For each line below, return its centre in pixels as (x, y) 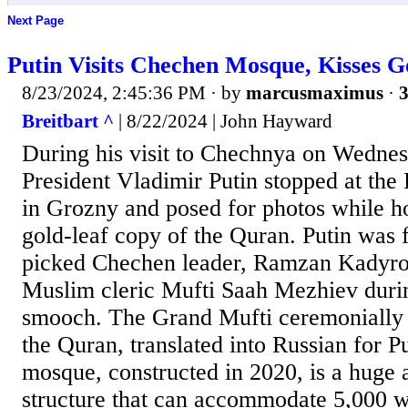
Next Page (36, 21)
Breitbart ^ (68, 122)
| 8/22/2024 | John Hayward (223, 122)
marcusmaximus (315, 92)
